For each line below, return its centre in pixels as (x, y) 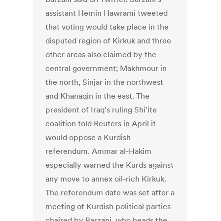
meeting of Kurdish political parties (108, 206)
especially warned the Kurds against (110, 165)
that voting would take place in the (107, 27)
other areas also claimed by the (101, 55)
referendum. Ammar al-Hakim (99, 151)
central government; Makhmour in (106, 68)
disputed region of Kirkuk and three (109, 41)
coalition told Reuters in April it (101, 124)
